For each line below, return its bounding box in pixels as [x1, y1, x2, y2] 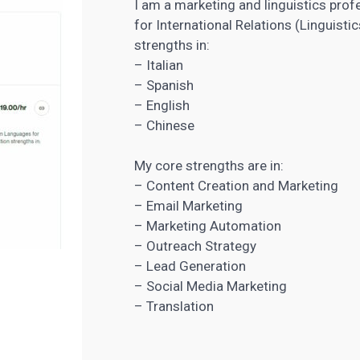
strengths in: [134, 37, 211, 53]
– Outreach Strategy [134, 238, 257, 254]
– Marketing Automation [134, 218, 282, 234]
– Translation [134, 298, 215, 314]
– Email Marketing [134, 198, 243, 214]
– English [134, 97, 190, 113]
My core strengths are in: [134, 157, 284, 174]
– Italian [134, 57, 184, 73]
